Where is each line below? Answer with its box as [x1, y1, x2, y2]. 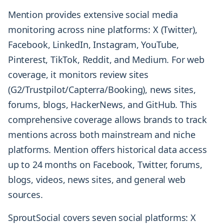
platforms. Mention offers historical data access [8, 143, 207, 156]
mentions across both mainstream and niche [8, 128, 195, 141]
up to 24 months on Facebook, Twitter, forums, [8, 158, 202, 171]
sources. [8, 188, 43, 201]
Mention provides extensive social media [8, 8, 178, 21]
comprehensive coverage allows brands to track [8, 113, 207, 126]
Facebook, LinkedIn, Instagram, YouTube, [8, 38, 179, 51]
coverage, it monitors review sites [8, 68, 148, 81]
